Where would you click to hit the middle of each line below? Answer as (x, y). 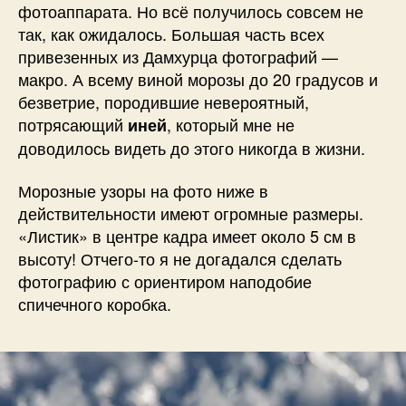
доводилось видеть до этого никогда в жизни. (192, 147)
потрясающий (73, 124)
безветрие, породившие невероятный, (164, 101)
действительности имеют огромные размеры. (191, 213)
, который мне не (231, 124)
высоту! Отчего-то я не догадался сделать (180, 259)
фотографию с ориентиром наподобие (165, 281)
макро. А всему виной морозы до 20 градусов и (198, 78)
